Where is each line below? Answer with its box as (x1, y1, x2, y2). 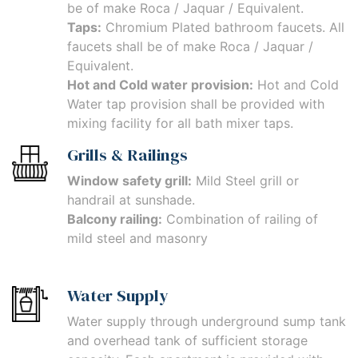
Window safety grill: (67, 173, 192, 189)
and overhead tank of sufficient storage (67, 332, 308, 349)
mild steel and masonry (67, 230, 208, 247)
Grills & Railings (67, 143, 188, 167)
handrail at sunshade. (67, 192, 195, 209)
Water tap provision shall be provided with (67, 96, 324, 113)
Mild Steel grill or (192, 173, 299, 189)
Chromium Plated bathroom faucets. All (101, 19, 344, 36)
